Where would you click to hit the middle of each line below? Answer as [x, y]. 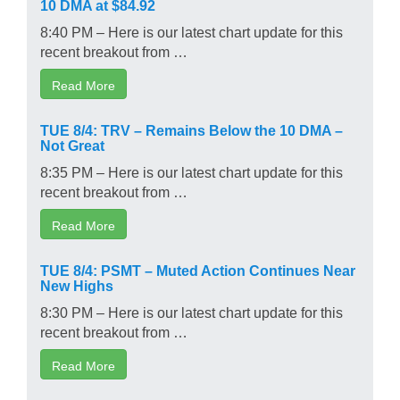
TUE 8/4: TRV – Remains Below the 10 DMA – [192, 129]
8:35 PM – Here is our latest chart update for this [192, 171]
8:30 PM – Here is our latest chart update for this [192, 311]
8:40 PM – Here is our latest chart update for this [192, 31]
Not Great [72, 144]
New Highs [77, 284]
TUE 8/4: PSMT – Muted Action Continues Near [198, 269]
